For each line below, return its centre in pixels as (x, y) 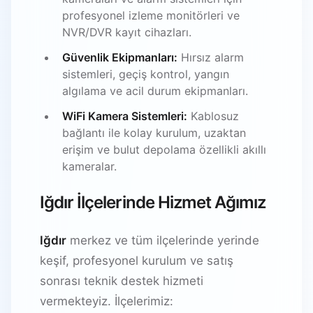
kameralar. (89, 166)
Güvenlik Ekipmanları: (120, 57)
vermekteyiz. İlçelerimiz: (107, 301)
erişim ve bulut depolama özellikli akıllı (164, 149)
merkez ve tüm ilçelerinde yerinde (163, 240)
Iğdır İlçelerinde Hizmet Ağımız (153, 202)
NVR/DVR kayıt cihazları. (127, 32)
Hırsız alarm (211, 57)
